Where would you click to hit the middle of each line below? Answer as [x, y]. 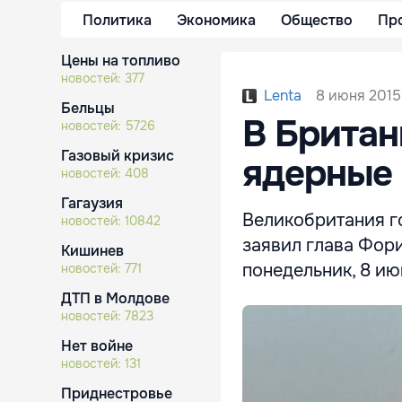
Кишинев [92, 251]
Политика [117, 20]
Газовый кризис [118, 156]
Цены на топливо [121, 61]
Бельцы [88, 108]
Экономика [216, 20]
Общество [317, 20]
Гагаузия [92, 203]
